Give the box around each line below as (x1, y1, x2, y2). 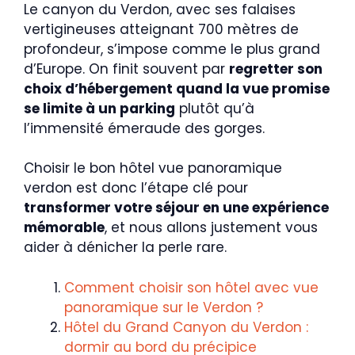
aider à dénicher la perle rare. (24, 238, 227, 258)
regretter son (229, 59, 323, 78)
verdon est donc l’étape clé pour (24, 178, 248, 198)
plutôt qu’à (175, 98, 254, 118)
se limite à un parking (24, 98, 175, 118)
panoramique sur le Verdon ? (64, 297, 263, 317)
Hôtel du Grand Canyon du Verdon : (64, 317, 308, 337)
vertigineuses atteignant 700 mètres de (24, 19, 299, 39)
